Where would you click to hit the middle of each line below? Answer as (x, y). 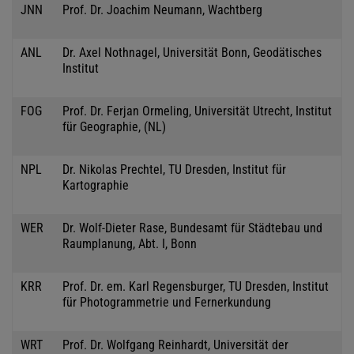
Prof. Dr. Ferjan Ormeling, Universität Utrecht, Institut (197, 111)
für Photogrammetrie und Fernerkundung (167, 302)
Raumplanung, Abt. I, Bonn (130, 243)
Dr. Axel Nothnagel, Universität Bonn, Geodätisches (192, 52)
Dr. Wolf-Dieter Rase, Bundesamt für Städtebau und (192, 228)
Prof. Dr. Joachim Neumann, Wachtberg (162, 9)
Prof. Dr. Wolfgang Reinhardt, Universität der (175, 345)
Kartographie (96, 185)
